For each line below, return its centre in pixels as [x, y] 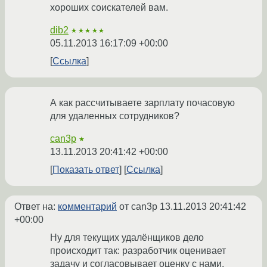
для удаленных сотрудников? [115, 116]
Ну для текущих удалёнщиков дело [127, 238]
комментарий [87, 207]
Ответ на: [36, 207]
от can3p [138, 207]
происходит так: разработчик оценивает [138, 251]
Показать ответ [86, 170]
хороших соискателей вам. [109, 8]
